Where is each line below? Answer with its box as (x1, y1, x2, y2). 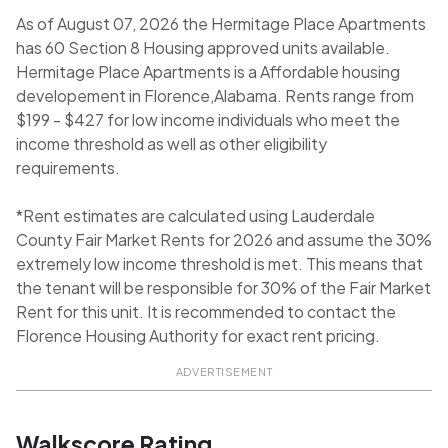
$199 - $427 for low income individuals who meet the (16, 109, 400, 131)
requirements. (16, 157, 120, 179)
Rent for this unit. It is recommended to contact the (16, 301, 396, 323)
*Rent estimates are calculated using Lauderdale (16, 205, 375, 227)
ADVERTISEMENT (175, 365, 273, 379)
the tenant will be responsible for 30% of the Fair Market (16, 277, 431, 299)
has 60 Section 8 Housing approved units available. (16, 37, 390, 59)
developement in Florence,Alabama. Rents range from (16, 85, 414, 107)
